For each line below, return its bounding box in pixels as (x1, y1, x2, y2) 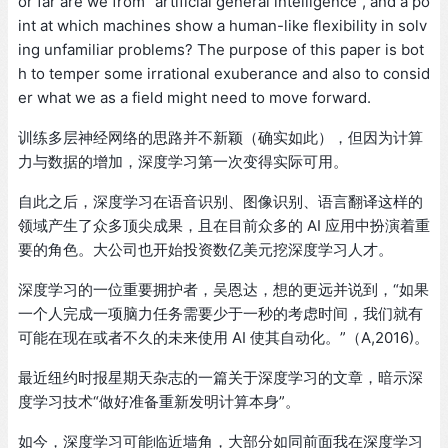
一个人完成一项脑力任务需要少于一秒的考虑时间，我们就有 (18, 304, 423, 324)
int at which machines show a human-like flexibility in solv (18, 16, 427, 36)
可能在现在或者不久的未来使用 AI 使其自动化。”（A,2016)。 (18, 328, 429, 348)
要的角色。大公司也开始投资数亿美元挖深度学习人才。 (18, 240, 393, 260)
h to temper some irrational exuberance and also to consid (18, 64, 430, 84)
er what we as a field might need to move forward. (18, 88, 371, 108)
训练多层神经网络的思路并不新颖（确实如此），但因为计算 (18, 128, 423, 148)
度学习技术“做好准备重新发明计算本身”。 (18, 392, 300, 412)
